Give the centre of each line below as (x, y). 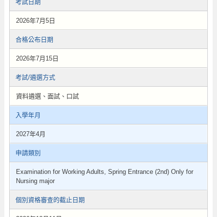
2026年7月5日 (35, 21)
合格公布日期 (34, 39)
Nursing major (35, 181)
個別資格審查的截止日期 (50, 200)
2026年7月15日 (37, 58)
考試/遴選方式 (35, 77)
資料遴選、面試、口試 (47, 96)
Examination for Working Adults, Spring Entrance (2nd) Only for (104, 172)
